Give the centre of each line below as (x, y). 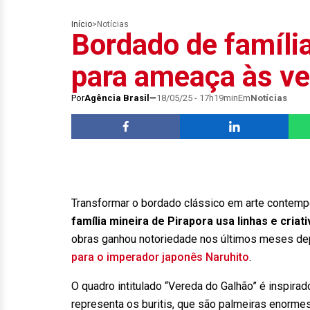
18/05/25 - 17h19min (197, 98)
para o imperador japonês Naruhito (160, 257)
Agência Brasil (117, 98)
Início (82, 24)
